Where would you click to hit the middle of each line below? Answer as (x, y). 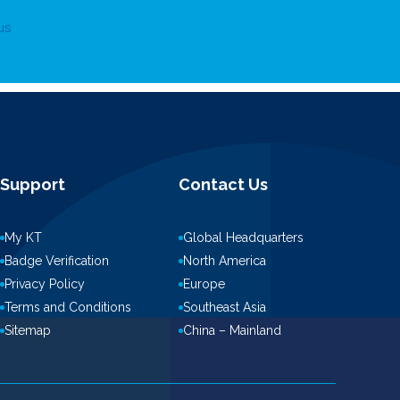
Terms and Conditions (68, 307)
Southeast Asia (225, 307)
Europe (204, 284)
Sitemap (28, 330)
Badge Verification (57, 261)
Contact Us (223, 184)
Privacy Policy (45, 284)
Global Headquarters (243, 237)
